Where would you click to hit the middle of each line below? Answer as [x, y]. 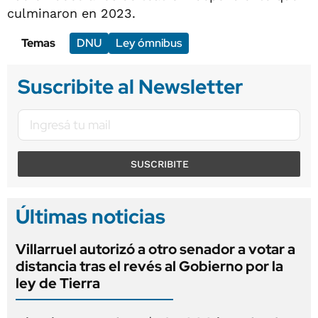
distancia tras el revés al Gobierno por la [149, 266]
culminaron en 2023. [71, 13]
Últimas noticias [91, 216]
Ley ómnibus [149, 43]
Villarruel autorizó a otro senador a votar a [155, 249]
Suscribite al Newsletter [130, 86]
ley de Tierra [58, 283]
